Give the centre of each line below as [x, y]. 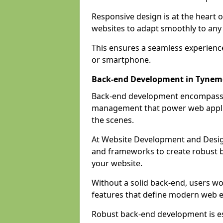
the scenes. [113, 120]
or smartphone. [121, 60]
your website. [117, 163]
